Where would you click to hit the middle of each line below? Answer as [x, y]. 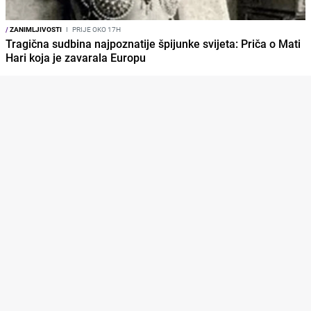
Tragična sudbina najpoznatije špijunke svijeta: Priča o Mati [153, 44]
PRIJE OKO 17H [96, 30]
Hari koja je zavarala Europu [76, 58]
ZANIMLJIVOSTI [35, 30]
